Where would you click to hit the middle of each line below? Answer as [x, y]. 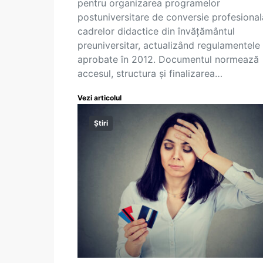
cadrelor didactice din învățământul [156, 31]
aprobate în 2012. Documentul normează [168, 59]
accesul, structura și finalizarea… [150, 73]
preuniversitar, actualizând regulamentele [169, 45]
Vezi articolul [100, 98]
